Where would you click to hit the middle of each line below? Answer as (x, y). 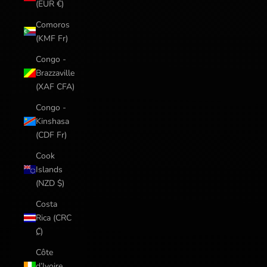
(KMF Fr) (52, 38)
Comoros (53, 24)
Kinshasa (52, 121)
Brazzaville (55, 73)
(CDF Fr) (51, 135)
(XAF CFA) (55, 86)
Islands (49, 169)
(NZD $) (50, 183)
